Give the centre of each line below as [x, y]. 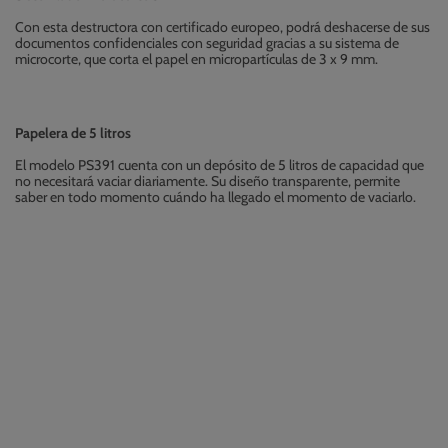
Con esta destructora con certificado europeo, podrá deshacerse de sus [222, 27]
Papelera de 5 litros [73, 133]
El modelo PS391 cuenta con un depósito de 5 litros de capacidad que [219, 165]
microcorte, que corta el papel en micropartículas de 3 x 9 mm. [196, 59]
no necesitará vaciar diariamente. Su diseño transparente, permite [207, 181]
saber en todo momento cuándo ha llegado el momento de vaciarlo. [215, 197]
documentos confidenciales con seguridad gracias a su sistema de [207, 43]
